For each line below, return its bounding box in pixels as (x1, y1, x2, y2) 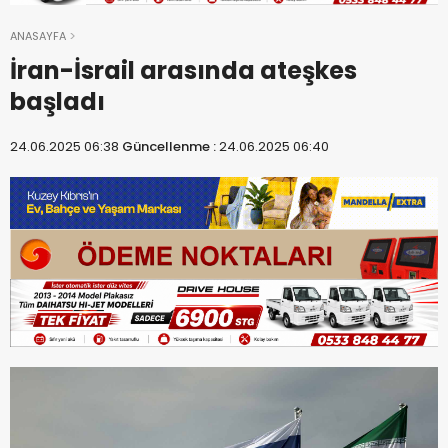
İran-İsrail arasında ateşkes (10, 54, 357, 88)
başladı (10, 85, 105, 119)
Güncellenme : (122, 137, 219, 157)
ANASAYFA (10, 28, 66, 45)
